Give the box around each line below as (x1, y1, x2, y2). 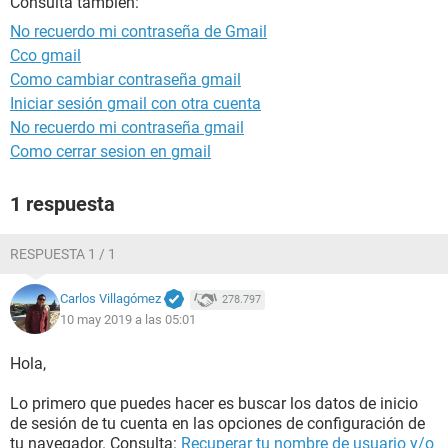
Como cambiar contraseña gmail (10, 70, 241, 89)
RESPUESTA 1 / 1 (10, 246, 116, 262)
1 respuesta (10, 192, 115, 216)
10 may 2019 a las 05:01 (60, 311, 196, 327)
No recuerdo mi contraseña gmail (10, 118, 244, 137)
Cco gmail (10, 46, 81, 65)
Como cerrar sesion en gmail (10, 142, 211, 161)
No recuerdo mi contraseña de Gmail (10, 22, 267, 41)
